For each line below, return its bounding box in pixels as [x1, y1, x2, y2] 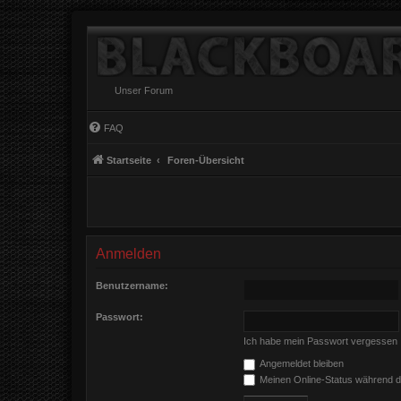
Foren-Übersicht [167, 155, 244, 166]
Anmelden [96, 246, 161, 261]
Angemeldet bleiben [257, 358, 344, 369]
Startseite [107, 155, 151, 166]
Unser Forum [115, 85, 173, 96]
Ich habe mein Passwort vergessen [243, 336, 397, 346]
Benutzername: [96, 280, 168, 291]
